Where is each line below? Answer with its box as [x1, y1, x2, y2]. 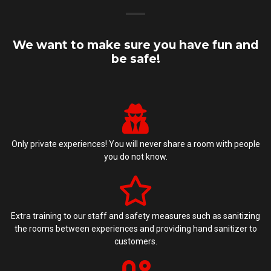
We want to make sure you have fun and [13, 38, 258, 52]
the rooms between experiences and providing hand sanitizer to [14, 224, 257, 233]
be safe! [111, 51, 160, 66]
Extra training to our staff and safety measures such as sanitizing [11, 211, 260, 221]
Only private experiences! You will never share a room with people [11, 139, 260, 149]
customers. [114, 237, 157, 246]
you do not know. [103, 152, 168, 162]
